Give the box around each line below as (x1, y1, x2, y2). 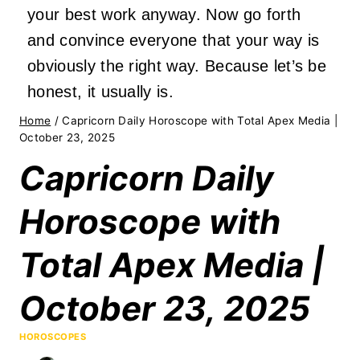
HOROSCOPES (19, 331, 87, 343)
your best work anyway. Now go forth (27, 5, 301, 23)
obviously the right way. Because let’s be (27, 56, 327, 75)
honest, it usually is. (27, 82, 174, 100)
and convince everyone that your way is (27, 31, 320, 49)
